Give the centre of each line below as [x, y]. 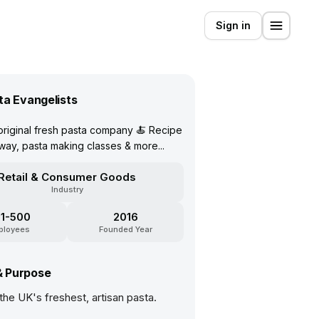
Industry [67, 189]
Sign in [233, 25]
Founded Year [125, 229]
